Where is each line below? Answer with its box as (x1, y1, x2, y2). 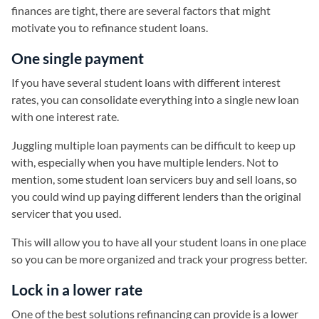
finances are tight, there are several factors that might (11, 3, 271, 17)
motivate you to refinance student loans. (11, 20, 208, 34)
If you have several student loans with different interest (11, 75, 281, 89)
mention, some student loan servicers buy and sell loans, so (11, 172, 297, 186)
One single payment (11, 48, 144, 67)
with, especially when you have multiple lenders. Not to (11, 155, 278, 169)
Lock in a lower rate (11, 280, 142, 298)
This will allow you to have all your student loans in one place (11, 234, 306, 249)
